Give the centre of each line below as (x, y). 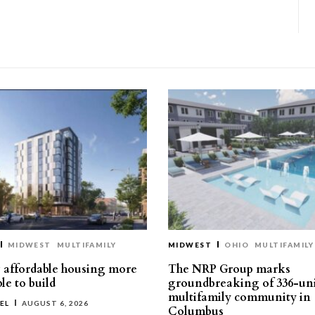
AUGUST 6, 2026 (55, 303)
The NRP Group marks (229, 269)
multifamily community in (239, 297)
